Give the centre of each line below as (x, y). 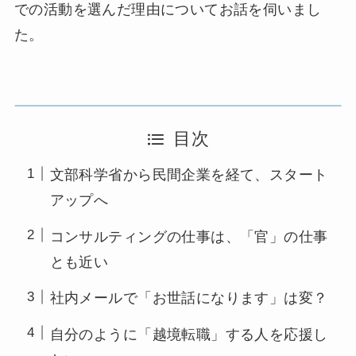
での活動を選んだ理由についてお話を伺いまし (168, 10)
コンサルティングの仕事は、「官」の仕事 (189, 236)
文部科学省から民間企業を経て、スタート (189, 175)
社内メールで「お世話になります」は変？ (189, 298)
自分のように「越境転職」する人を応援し (189, 334)
